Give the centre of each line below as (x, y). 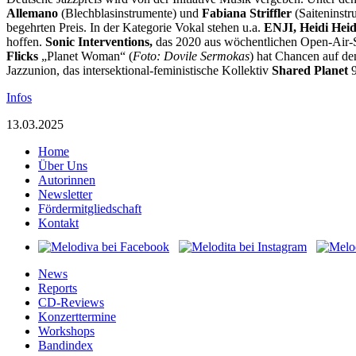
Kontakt (58, 222)
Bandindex (66, 345)
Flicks (22, 56)
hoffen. (26, 41)
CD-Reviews (71, 302)
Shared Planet (310, 70)
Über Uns (63, 165)
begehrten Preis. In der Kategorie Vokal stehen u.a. (135, 27)
